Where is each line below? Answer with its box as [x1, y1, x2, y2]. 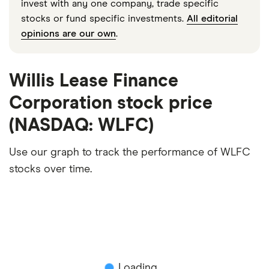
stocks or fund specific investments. [21, 13, 187, 23]
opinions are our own [21, 28, 116, 38]
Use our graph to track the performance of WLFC [9, 147, 250, 158]
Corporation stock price [9, 94, 213, 112]
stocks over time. [9, 163, 92, 175]
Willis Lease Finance [9, 71, 178, 90]
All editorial [187, 13, 238, 23]
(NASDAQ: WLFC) [9, 116, 154, 134]
